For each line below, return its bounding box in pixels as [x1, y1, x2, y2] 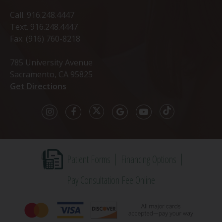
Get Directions [10, 81, 66, 92]
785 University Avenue [10, 57, 93, 68]
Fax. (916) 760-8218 [10, 33, 80, 45]
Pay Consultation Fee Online [67, 173, 155, 187]
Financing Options [120, 152, 176, 166]
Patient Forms [66, 152, 111, 166]
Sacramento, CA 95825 [10, 69, 93, 80]
